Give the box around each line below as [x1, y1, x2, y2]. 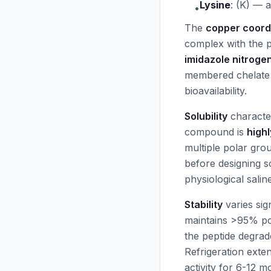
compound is [184, 126, 247, 138]
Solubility [184, 110, 227, 122]
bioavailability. [184, 85, 247, 97]
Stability [184, 198, 223, 211]
